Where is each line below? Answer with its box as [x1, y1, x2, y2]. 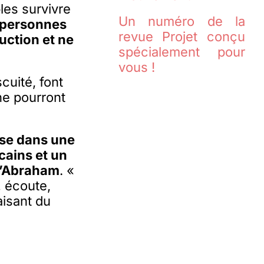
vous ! [118, 60, 155, 75]
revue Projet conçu [118, 29, 246, 45]
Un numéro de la [118, 14, 246, 29]
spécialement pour [118, 44, 246, 60]
